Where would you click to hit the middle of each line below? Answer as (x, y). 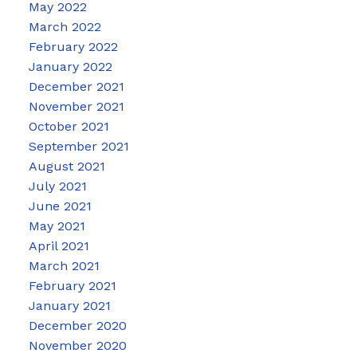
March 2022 (65, 27)
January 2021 (69, 306)
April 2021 (59, 246)
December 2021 (76, 87)
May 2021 (57, 226)
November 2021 (76, 107)
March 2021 (64, 266)
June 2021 (60, 206)
